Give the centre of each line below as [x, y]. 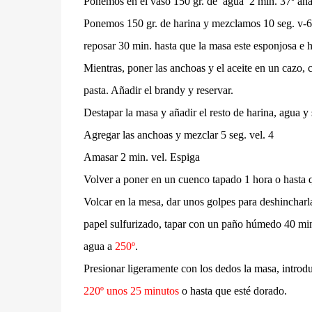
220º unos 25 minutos [132, 291]
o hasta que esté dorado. [234, 291]
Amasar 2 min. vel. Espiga [141, 157]
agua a [99, 246]
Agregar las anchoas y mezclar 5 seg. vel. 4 [178, 135]
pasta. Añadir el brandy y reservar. [158, 90]
